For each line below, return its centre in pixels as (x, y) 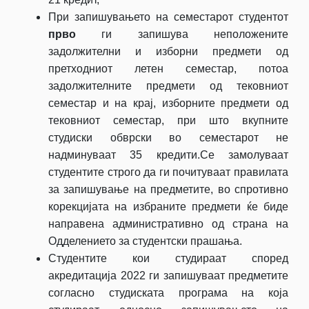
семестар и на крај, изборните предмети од (168, 103)
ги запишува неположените (182, 34)
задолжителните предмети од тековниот (168, 86)
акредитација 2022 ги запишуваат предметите (168, 275)
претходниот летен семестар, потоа (168, 68)
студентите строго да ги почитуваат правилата (168, 172)
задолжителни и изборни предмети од (168, 51)
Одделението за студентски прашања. (145, 241)
